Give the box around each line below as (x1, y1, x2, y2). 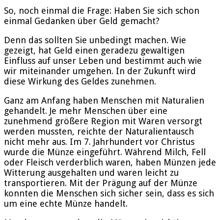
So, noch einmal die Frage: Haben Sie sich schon (4, 5, 199, 16)
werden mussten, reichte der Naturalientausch (4, 126, 194, 137)
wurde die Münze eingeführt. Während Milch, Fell (4, 146, 206, 157)
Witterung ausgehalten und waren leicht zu (4, 167, 179, 178)
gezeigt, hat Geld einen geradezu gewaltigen (4, 45, 185, 55)
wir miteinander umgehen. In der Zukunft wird (4, 65, 196, 76)
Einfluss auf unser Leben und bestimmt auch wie (4, 55, 202, 66)
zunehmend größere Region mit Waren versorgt (4, 115, 202, 126)
